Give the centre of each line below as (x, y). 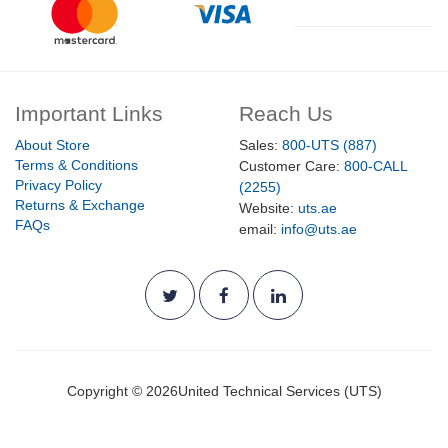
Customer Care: (291, 166)
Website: (268, 208)
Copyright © (106, 391)
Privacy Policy (58, 185)
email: (260, 229)
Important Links (89, 114)
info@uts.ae (319, 229)
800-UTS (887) (329, 145)
